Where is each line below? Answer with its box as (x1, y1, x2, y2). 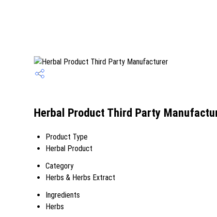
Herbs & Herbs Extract (46, 173, 115, 182)
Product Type (46, 132, 88, 141)
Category (46, 161, 74, 170)
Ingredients (46, 190, 80, 200)
